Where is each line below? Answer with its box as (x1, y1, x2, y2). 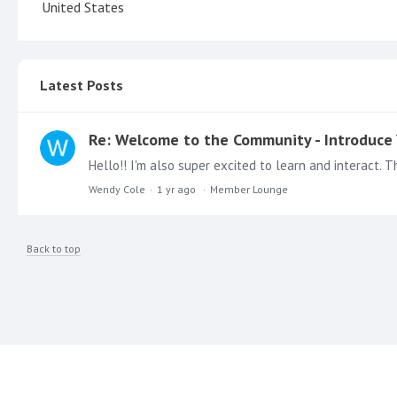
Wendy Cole (89, 182, 145, 196)
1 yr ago (157, 182, 196, 196)
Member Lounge (210, 182, 288, 196)
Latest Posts (40, 75, 123, 94)
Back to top (27, 241, 81, 255)
